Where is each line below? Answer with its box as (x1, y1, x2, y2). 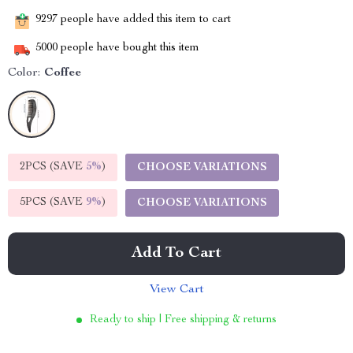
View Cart (149, 284, 204, 296)
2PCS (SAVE (20, 162, 86, 173)
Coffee (44, 67, 81, 80)
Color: (8, 67, 40, 80)
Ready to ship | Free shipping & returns (90, 314, 277, 325)
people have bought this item (58, 43, 199, 54)
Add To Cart (132, 246, 221, 262)
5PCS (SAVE (20, 197, 86, 208)
